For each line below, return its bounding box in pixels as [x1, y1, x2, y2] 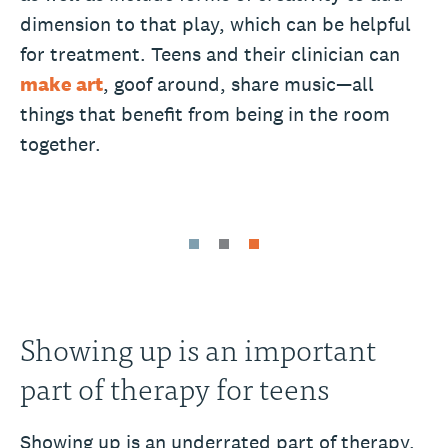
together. [20, 130, 101, 157]
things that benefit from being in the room [20, 100, 390, 127]
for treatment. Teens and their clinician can [20, 40, 400, 67]
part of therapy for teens [20, 362, 329, 411]
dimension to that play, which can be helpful [20, 10, 411, 37]
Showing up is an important [20, 323, 376, 372]
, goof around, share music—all [103, 70, 374, 97]
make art [20, 70, 103, 97]
